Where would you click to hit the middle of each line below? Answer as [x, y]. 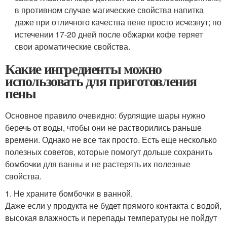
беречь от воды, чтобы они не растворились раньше [103, 127]
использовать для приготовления [101, 81]
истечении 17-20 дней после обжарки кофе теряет [109, 34]
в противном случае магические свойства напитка [109, 10]
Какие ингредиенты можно [83, 69]
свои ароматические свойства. [73, 46]
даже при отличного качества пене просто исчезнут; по [118, 22]
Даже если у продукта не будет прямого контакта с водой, [113, 205]
